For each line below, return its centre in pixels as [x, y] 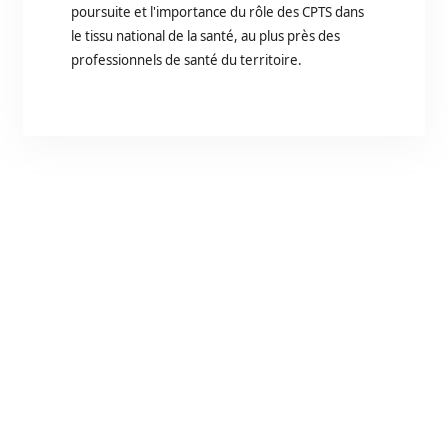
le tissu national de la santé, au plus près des [206, 35]
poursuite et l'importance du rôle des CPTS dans [218, 11]
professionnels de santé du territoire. [187, 59]
